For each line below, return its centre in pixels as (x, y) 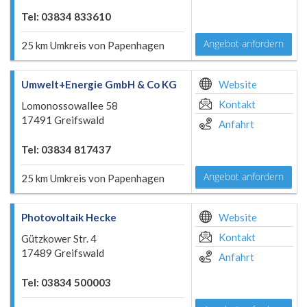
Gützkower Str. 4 (59, 238)
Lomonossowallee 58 (70, 106)
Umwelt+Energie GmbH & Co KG (99, 84)
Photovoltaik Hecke (69, 217)
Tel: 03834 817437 (66, 149)
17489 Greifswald (63, 253)
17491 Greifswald (63, 120)
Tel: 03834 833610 (66, 16)
